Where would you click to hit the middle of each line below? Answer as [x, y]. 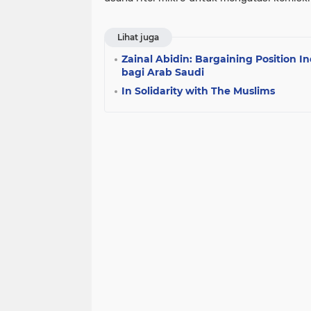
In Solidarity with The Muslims [198, 91]
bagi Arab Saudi [163, 72]
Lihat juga [138, 37]
